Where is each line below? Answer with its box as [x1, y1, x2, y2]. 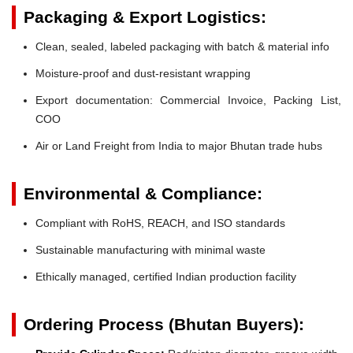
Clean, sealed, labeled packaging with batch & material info [35, 39, 329, 53]
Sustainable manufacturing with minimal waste [35, 243, 266, 256]
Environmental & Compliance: [24, 184, 262, 203]
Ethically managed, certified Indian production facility [35, 269, 296, 283]
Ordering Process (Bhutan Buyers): [24, 314, 304, 333]
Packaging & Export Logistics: [24, 7, 266, 26]
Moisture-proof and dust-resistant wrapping [35, 66, 251, 80]
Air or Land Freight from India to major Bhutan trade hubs [35, 139, 322, 152]
